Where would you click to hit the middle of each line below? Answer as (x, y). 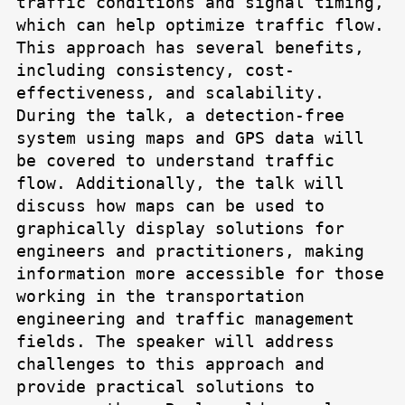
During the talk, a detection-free (180, 116)
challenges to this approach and (170, 364)
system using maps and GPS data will (190, 138)
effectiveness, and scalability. (170, 93)
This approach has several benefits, (190, 48)
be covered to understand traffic (175, 161)
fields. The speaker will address (175, 342)
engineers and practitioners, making (190, 251)
